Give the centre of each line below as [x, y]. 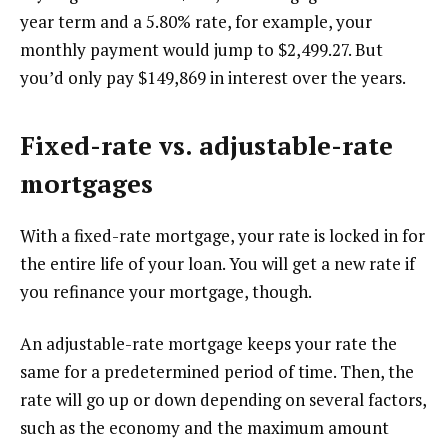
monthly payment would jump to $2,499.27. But [201, 50]
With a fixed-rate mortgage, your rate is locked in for [222, 235]
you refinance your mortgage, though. [166, 291]
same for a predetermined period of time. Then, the [217, 371]
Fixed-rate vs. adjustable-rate [206, 145]
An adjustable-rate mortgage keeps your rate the [208, 343]
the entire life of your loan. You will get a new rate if [217, 263]
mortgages [86, 183]
